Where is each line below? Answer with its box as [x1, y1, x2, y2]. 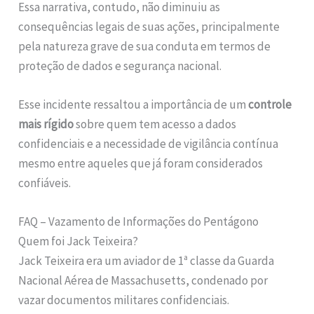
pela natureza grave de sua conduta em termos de [18, 38, 271, 54]
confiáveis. [18, 175, 71, 191]
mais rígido [18, 116, 74, 132]
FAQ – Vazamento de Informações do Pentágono [18, 214, 259, 230]
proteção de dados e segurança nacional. [18, 57, 222, 74]
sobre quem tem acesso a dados [74, 116, 237, 132]
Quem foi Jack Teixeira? [18, 233, 139, 250]
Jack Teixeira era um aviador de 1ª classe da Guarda [18, 253, 275, 269]
